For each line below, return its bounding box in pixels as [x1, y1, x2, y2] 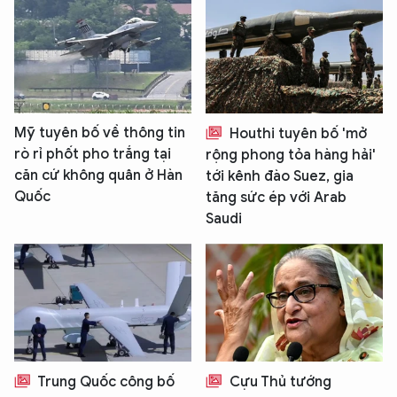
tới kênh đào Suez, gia [206, 167, 354, 185]
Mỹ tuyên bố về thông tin [14, 123, 185, 142]
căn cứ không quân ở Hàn [14, 166, 183, 184]
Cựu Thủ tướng [226, 373, 331, 392]
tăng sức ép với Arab [206, 188, 346, 206]
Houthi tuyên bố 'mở [226, 124, 367, 143]
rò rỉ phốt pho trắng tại [14, 144, 171, 163]
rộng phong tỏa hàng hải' [206, 145, 376, 164]
